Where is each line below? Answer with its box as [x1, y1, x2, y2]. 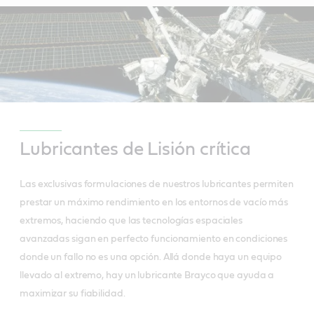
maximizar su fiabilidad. [20, 289, 125, 299]
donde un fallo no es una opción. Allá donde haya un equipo [20, 252, 282, 263]
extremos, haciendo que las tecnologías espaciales [20, 216, 243, 226]
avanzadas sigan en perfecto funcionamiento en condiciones [20, 234, 288, 245]
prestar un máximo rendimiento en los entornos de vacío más [20, 198, 289, 208]
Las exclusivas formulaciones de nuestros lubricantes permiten [20, 179, 294, 190]
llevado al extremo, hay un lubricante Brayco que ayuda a [20, 271, 275, 281]
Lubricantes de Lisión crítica [20, 140, 252, 159]
